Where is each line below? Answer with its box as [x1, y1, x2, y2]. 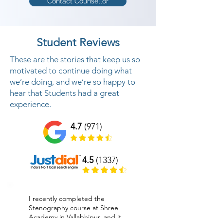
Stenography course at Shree [29, 203, 118, 212]
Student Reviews [36, 36, 120, 49]
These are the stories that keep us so [10, 54, 140, 64]
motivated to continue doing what [10, 66, 132, 75]
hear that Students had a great [10, 88, 119, 98]
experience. [10, 99, 53, 109]
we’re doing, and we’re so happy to [10, 77, 135, 87]
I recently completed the [29, 194, 105, 203]
